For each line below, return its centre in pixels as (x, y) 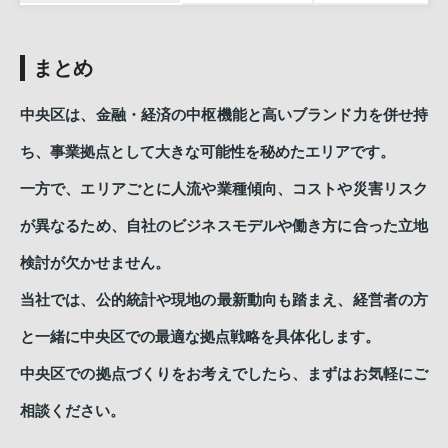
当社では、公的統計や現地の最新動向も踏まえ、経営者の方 (224, 299)
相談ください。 (72, 410)
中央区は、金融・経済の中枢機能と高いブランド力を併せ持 (224, 114)
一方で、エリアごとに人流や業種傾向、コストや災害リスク (224, 188)
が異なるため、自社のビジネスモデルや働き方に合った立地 (224, 225)
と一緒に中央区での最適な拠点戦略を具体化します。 (200, 336)
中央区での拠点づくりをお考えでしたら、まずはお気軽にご (224, 373)
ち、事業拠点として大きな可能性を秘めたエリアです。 (207, 151)
